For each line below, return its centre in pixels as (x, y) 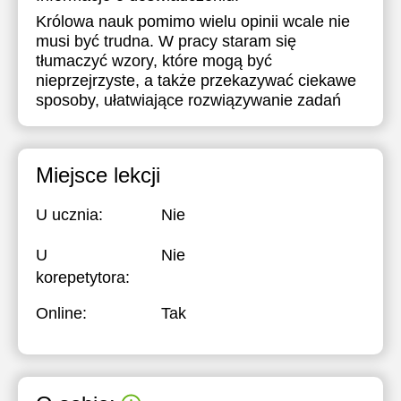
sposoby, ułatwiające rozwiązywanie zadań (188, 100)
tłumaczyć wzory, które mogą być (154, 61)
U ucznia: (69, 215)
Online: (61, 313)
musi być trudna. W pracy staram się (166, 41)
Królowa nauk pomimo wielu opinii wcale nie (193, 21)
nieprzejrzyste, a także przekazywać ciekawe (196, 81)
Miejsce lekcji (98, 175)
